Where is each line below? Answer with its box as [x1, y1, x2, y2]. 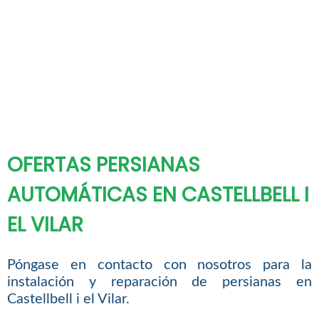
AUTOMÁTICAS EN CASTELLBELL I [6, 181, 309, 209]
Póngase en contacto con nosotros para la [6, 258, 313, 273]
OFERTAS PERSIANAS [6, 151, 200, 179]
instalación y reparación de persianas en [6, 275, 313, 290]
